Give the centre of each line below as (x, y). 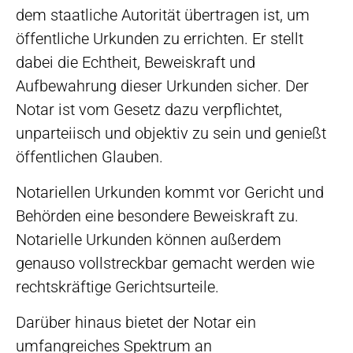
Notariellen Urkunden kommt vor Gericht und (170, 193)
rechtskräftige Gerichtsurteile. (117, 287)
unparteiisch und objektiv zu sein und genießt (171, 134)
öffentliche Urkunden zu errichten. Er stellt (160, 39)
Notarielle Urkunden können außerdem (149, 240)
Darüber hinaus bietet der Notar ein (136, 323)
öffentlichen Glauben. (89, 157)
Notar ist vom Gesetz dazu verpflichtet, (149, 110)
